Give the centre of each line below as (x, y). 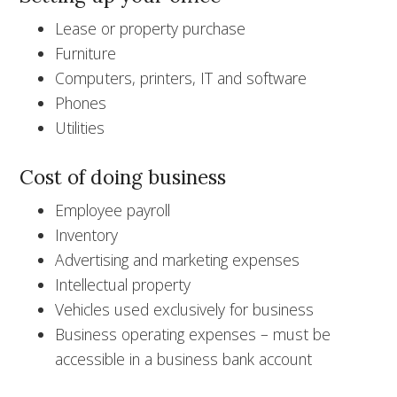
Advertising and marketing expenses (178, 259)
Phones (81, 102)
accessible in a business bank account (184, 358)
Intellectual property (123, 284)
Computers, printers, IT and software (181, 78)
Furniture (86, 53)
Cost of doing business (123, 176)
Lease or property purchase (151, 28)
